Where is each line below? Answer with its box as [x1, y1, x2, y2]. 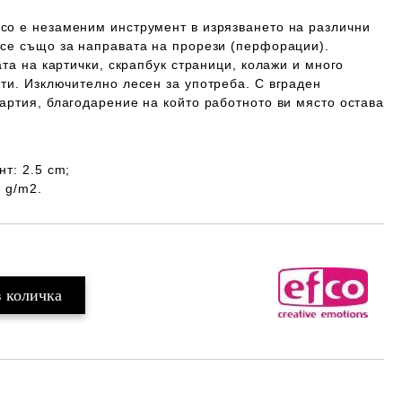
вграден [268, 76, 321, 91]
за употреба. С [162, 76, 269, 91]
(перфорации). [226, 39, 329, 53]
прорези [172, 39, 227, 53]
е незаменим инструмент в [15, 20, 203, 34]
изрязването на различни [202, 20, 371, 34]
